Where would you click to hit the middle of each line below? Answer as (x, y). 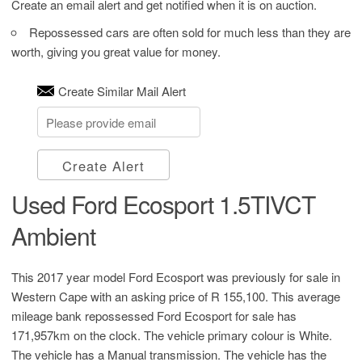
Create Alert (103, 166)
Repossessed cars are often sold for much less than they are (190, 32)
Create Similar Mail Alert (122, 91)
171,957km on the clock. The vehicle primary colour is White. (172, 335)
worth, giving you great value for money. (116, 51)
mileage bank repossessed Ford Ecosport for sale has (154, 316)
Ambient (53, 236)
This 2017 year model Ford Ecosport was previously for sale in (176, 277)
